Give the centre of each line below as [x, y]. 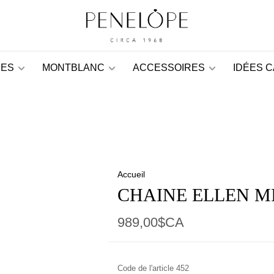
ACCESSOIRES [169, 68]
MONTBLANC [73, 68]
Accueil [131, 174]
